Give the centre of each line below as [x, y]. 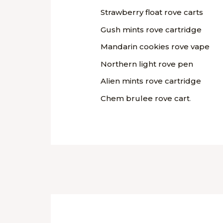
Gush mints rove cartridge [151, 29]
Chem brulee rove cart [145, 98]
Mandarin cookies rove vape [155, 47]
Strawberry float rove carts [152, 12]
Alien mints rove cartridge [151, 81]
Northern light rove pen [147, 64]
